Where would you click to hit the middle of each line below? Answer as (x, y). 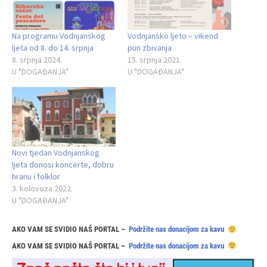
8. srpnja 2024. (37, 60)
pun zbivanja (150, 48)
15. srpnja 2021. (155, 60)
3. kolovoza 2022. (42, 188)
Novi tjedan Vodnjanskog (56, 152)
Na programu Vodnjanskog (59, 36)
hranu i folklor (36, 176)
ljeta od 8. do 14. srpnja (53, 48)
